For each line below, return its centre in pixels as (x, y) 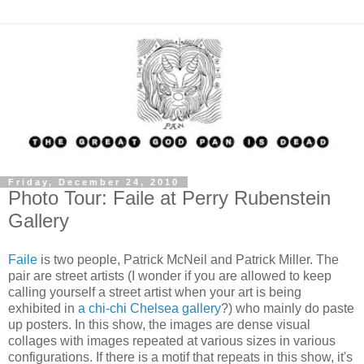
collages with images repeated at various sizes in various (172, 340)
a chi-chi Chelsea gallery (149, 308)
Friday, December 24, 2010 (94, 182)
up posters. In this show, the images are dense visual (159, 324)
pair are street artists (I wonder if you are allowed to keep (170, 275)
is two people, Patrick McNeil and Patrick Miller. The (190, 259)
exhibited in (43, 308)
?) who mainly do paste (288, 308)
